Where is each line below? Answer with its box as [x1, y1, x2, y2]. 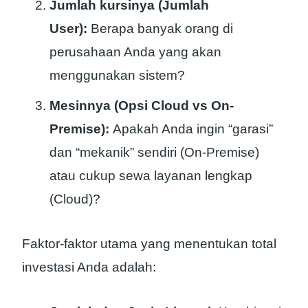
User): [49, 21, 87, 36]
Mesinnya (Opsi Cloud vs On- [49, 98, 234, 113]
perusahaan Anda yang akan [49, 45, 221, 60]
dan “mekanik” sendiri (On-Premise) [49, 145, 259, 160]
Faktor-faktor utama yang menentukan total [22, 236, 276, 252]
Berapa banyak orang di [87, 21, 233, 36]
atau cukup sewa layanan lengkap [49, 168, 252, 184]
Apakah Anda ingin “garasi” [109, 122, 273, 137]
